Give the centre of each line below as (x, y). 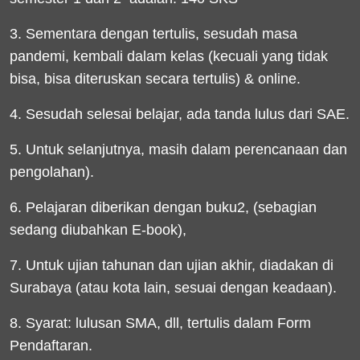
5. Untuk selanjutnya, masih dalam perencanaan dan (178, 149)
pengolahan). (52, 172)
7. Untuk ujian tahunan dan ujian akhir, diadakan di (172, 265)
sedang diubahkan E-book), (98, 230)
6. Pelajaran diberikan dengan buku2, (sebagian (163, 207)
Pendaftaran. (51, 346)
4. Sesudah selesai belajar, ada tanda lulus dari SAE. (180, 114)
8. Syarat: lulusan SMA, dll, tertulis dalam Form (160, 323)
